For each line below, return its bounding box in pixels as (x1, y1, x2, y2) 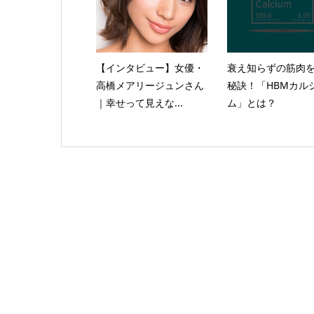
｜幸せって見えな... (95, 95, 183, 109)
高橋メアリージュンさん (95, 78, 204, 92)
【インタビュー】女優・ (95, 60, 204, 74)
